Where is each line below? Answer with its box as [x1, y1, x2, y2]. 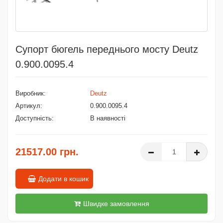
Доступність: [15, 114, 54, 122]
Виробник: [15, 90, 46, 97]
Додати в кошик [38, 175, 89, 183]
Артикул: [15, 102, 42, 110]
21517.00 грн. [15, 146, 79, 157]
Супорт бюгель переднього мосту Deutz [15, 44, 198, 55]
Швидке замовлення [83, 200, 149, 208]
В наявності [90, 114, 125, 122]
